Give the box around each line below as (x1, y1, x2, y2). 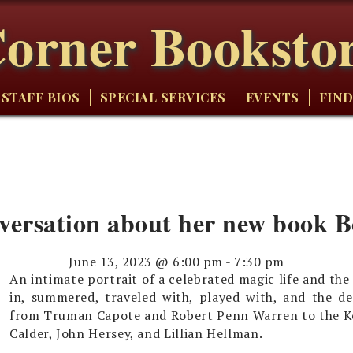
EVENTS (245, 89, 299, 106)
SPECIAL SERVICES (99, 89, 226, 106)
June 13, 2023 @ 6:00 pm (69, 252, 223, 270)
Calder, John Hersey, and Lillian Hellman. (9, 324, 263, 342)
